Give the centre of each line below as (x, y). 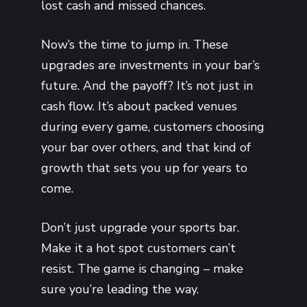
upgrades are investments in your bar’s (150, 65)
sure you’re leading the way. (120, 289)
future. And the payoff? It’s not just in (147, 85)
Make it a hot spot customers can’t (138, 248)
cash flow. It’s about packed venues (139, 106)
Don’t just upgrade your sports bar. (140, 227)
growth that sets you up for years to (144, 168)
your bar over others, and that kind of (146, 147)
